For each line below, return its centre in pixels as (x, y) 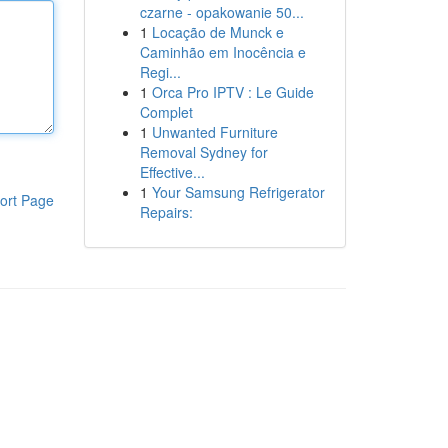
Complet (166, 112)
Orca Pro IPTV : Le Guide (232, 92)
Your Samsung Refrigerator (238, 192)
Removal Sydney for (203, 152)
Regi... (160, 72)
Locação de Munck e (217, 32)
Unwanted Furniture (214, 132)
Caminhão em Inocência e (222, 52)
